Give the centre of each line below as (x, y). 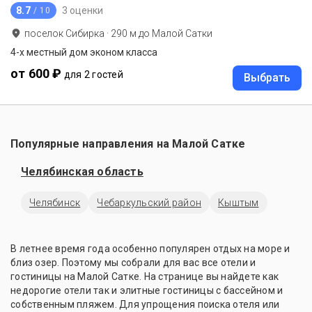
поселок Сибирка (64, 33)
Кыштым (239, 203)
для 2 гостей (93, 75)
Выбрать (267, 78)
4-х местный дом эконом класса (84, 52)
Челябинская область (82, 172)
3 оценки (82, 10)
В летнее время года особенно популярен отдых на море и (150, 249)
